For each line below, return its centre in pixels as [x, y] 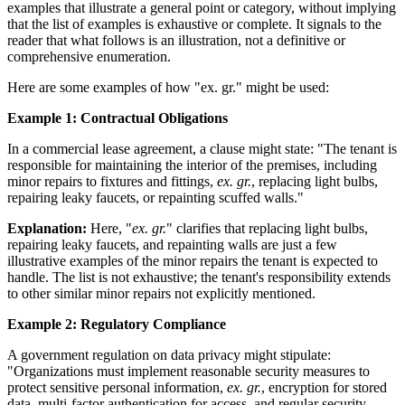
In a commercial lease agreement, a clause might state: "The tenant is [202, 148]
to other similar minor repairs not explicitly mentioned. [161, 293]
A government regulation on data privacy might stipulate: [169, 354]
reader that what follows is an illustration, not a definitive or [176, 40]
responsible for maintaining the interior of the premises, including [192, 165]
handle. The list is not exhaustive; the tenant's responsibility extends [199, 277]
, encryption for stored [324, 387]
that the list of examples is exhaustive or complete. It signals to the [194, 24]
